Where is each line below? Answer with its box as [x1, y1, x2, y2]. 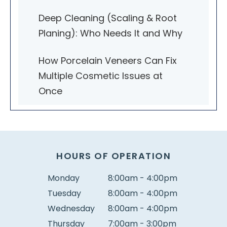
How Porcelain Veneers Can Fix [39, 54, 177, 67]
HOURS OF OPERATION [56, 149, 171, 162]
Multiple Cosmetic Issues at [39, 69, 163, 82]
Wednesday [48, 202, 95, 214]
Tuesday [48, 187, 81, 199]
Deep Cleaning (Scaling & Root [39, 11, 177, 24]
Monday [48, 172, 80, 184]
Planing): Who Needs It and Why [39, 26, 182, 40]
